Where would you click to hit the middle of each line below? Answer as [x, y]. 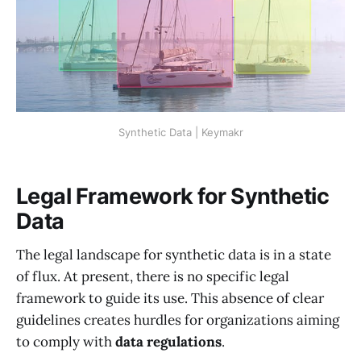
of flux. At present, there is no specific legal [153, 277]
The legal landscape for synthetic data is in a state [174, 255]
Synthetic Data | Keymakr [180, 133]
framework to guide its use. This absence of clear [170, 299]
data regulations [168, 342]
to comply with [66, 342]
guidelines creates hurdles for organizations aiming [178, 320]
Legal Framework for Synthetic [173, 196]
